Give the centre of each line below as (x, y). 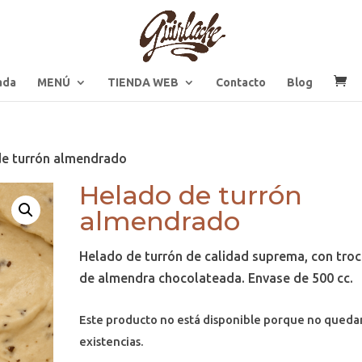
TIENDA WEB (143, 82)
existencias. (112, 341)
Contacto (241, 82)
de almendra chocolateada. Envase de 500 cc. (217, 278)
